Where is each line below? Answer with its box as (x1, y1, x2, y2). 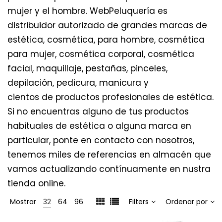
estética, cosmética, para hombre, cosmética (7, 34, 205, 46)
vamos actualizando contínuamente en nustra (7, 163, 211, 175)
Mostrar (10, 197, 36, 207)
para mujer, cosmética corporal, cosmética (7, 48, 194, 60)
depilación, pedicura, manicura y (7, 77, 149, 89)
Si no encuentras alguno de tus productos (7, 106, 189, 117)
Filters (129, 197, 149, 207)
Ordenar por (166, 197, 208, 207)
